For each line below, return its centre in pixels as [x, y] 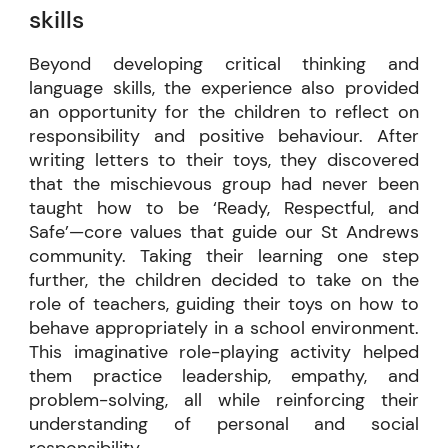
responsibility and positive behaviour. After [224, 135]
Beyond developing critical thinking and [224, 63]
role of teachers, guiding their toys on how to [224, 303]
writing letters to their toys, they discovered [224, 159]
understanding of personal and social [224, 423]
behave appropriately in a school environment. [224, 327]
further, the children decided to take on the [224, 279]
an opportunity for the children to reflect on [224, 111]
